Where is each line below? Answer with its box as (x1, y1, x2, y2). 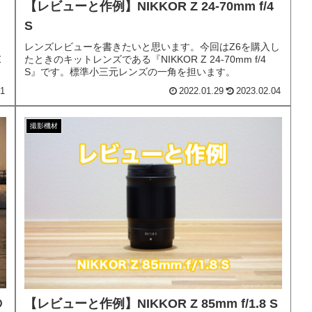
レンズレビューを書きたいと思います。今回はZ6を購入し (24, 41, 280, 53)
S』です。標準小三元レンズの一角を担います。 (24, 66, 235, 78)
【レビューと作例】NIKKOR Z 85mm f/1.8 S (24, 296, 278, 311)
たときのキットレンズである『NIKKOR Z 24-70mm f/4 (24, 54, 266, 65)
